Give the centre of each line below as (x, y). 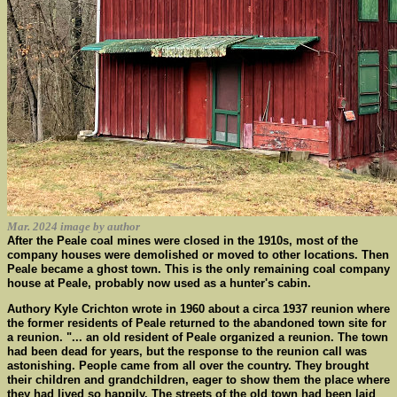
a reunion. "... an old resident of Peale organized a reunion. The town (198, 337)
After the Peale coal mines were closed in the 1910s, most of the (183, 241)
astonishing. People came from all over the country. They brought (188, 366)
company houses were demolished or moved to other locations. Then (198, 255)
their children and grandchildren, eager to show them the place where (198, 380)
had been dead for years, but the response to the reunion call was (187, 351)
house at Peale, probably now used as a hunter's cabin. (159, 283)
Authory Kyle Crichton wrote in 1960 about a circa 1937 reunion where (198, 309)
